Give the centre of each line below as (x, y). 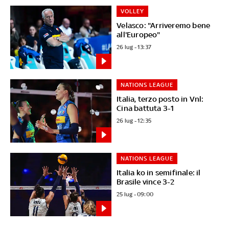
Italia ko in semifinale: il (159, 172)
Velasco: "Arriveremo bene (164, 25)
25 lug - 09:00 (135, 194)
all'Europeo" (139, 34)
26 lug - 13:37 (134, 47)
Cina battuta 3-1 (145, 108)
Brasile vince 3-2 (146, 181)
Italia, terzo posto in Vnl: (160, 99)
